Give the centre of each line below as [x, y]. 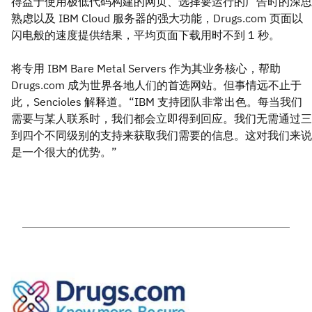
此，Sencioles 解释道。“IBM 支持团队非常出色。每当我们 [157, 101]
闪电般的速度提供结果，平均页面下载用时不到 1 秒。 [146, 34]
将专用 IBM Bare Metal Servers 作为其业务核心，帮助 [146, 68]
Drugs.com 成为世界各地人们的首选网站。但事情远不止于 [156, 85]
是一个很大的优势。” [64, 151]
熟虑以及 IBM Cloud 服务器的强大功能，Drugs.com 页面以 [157, 18]
